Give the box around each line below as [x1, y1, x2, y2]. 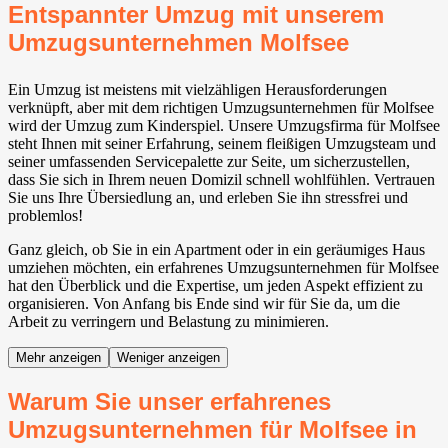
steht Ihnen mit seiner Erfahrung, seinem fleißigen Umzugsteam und [8, 135, 436, 153]
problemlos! [8, 207, 83, 225]
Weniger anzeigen [117, 350, 220, 366]
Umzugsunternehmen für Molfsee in [8, 416, 417, 444]
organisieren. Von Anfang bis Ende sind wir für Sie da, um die [8, 295, 400, 313]
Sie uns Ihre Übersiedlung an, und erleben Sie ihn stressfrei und [8, 189, 408, 207]
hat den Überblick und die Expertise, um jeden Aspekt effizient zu [8, 277, 423, 295]
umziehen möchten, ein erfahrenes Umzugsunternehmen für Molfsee [8, 259, 439, 277]
